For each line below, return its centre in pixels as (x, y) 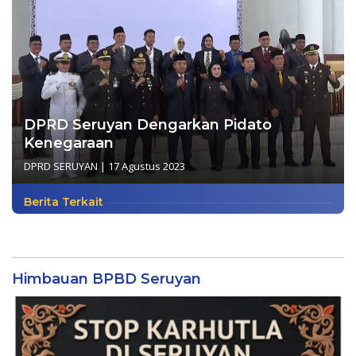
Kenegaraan (69, 143)
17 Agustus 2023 (147, 166)
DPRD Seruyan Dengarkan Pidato (148, 124)
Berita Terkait (64, 201)
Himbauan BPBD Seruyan (106, 279)
